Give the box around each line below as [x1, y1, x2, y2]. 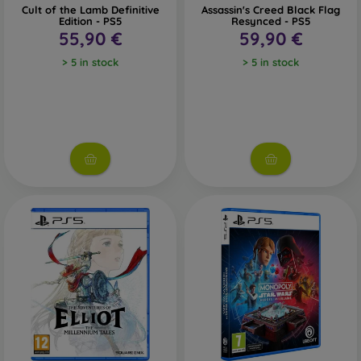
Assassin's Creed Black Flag [201, 3, 340, 16]
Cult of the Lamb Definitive [21, 3, 160, 16]
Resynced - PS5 [231, 15, 310, 27]
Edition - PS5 [59, 15, 122, 27]
